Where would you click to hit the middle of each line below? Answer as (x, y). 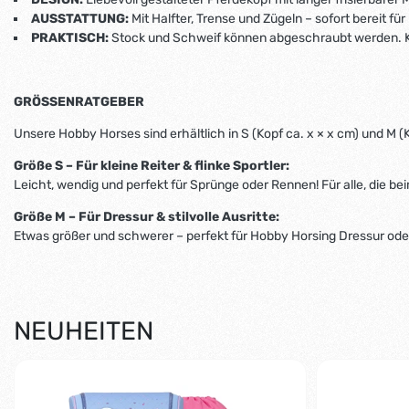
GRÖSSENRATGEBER (79, 101)
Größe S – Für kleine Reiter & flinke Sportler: (152, 165)
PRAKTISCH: (71, 37)
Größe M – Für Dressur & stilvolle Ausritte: (147, 216)
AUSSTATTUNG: (80, 18)
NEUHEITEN (84, 330)
